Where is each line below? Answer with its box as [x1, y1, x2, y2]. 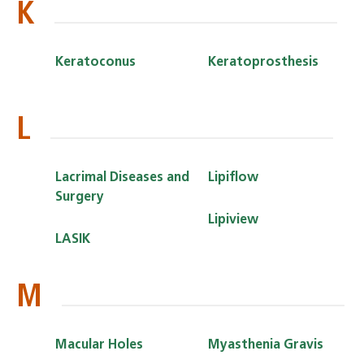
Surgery [55, 190, 104, 204]
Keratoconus [55, 55, 136, 69]
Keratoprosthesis [208, 55, 318, 69]
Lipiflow [208, 171, 258, 184]
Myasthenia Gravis [208, 338, 323, 352]
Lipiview [208, 213, 258, 227]
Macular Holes [55, 338, 143, 352]
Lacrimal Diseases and [55, 171, 189, 184]
